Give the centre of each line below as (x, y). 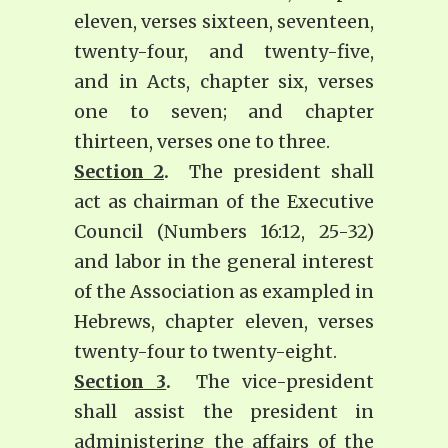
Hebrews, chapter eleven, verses (224, 322)
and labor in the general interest (224, 262)
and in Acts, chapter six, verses (224, 82)
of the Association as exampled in (224, 292)
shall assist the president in (224, 412)
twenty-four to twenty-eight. (205, 352)
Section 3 (120, 382)
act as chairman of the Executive (224, 202)
